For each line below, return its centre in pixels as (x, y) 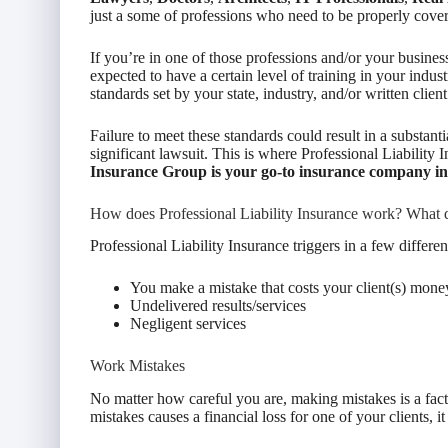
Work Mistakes (137, 366)
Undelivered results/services (218, 306)
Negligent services (188, 324)
